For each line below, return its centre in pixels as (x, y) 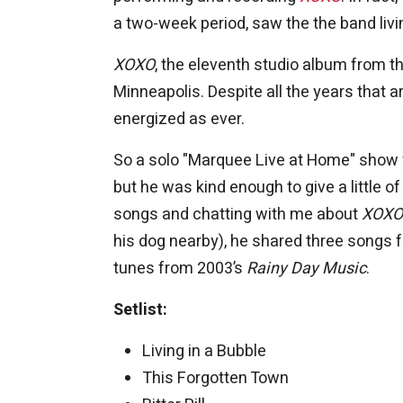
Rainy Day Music (306, 268)
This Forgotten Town (215, 378)
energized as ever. (179, 119)
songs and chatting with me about (237, 214)
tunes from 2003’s (180, 268)
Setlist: (140, 309)
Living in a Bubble (204, 351)
